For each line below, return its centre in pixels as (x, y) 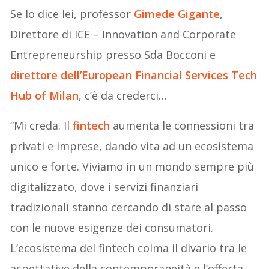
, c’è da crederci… (123, 96)
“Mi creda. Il (42, 126)
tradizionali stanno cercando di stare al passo (129, 207)
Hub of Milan (45, 96)
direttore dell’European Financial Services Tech (134, 75)
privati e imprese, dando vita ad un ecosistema (132, 146)
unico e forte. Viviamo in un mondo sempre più (132, 167)
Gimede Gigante (177, 14)
